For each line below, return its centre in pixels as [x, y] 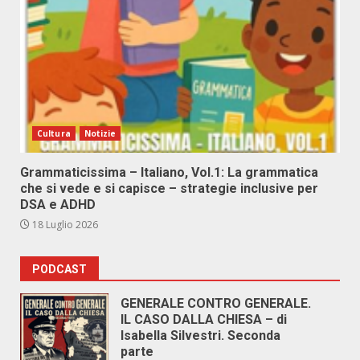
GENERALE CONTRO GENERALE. [216, 303]
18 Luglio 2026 [64, 225]
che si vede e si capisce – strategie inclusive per [169, 188]
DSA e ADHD [58, 205]
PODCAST [59, 269]
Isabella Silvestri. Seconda [200, 335]
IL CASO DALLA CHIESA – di [204, 319]
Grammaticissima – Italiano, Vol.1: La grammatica [169, 172]
